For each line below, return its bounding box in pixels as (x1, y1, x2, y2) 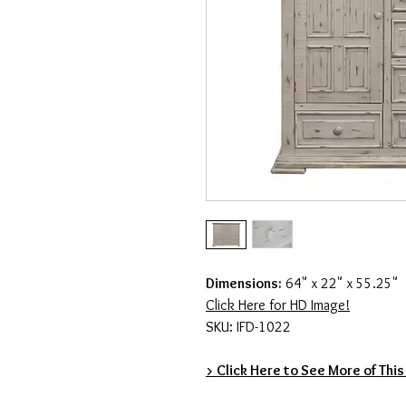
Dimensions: (206, 275, 282, 293)
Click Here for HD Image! (206, 296, 350, 314)
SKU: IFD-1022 (206, 318, 291, 336)
